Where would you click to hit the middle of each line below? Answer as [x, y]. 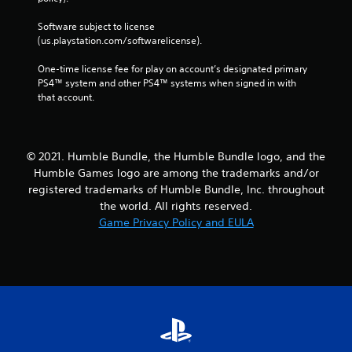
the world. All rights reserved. [176, 205]
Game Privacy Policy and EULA [176, 222]
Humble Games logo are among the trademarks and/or [176, 172]
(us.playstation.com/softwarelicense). [120, 40]
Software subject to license [96, 26]
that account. [66, 97]
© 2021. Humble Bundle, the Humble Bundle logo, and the [176, 156]
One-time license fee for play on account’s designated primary [172, 68]
